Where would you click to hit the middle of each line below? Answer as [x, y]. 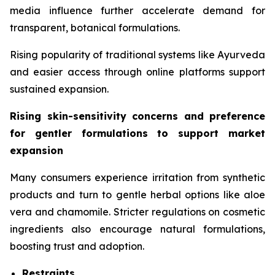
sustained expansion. [59, 89]
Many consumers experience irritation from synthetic [137, 177]
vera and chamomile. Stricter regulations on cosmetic [137, 211]
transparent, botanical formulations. [95, 27]
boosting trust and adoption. [77, 246]
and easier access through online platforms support [137, 72]
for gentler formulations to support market [137, 133]
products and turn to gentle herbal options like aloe [137, 194]
